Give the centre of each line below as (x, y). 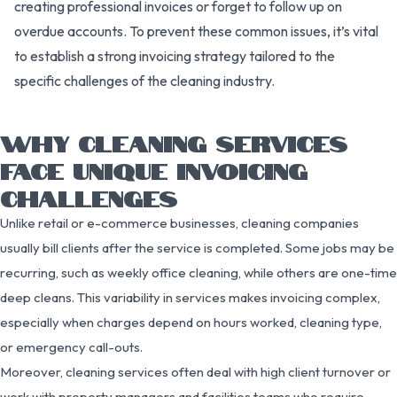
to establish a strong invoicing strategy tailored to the (175, 55)
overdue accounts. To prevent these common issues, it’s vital (196, 31)
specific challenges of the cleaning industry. (144, 80)
